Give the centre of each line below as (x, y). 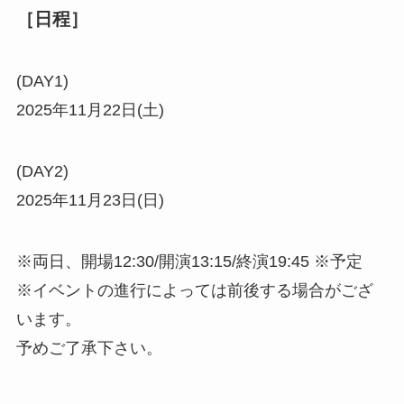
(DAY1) (42, 81)
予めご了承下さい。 (89, 348)
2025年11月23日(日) (90, 200)
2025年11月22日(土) (90, 110)
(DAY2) (42, 171)
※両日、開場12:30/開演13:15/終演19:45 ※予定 (189, 261)
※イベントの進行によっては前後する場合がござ (194, 290)
